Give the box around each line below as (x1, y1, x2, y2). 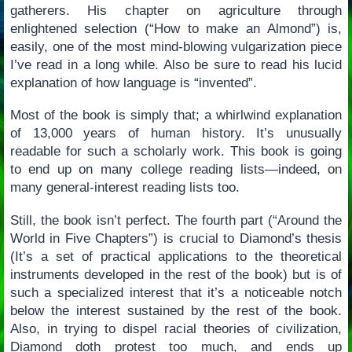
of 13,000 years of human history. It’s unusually (9, 126, 343, 141)
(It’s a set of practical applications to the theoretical (9, 248, 343, 264)
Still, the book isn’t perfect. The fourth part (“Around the (9, 212, 343, 228)
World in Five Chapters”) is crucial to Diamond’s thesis (9, 230, 343, 246)
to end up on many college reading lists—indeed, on (9, 162, 343, 178)
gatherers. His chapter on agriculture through (9, 2, 343, 18)
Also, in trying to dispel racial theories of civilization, (9, 321, 343, 336)
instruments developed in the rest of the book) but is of (9, 266, 343, 282)
